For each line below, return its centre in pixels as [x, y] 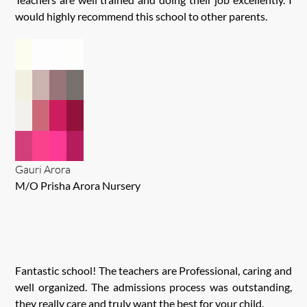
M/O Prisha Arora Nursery [78, 186]
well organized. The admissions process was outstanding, [153, 287]
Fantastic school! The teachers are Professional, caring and [153, 271]
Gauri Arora [43, 170]
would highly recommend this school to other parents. [142, 16]
